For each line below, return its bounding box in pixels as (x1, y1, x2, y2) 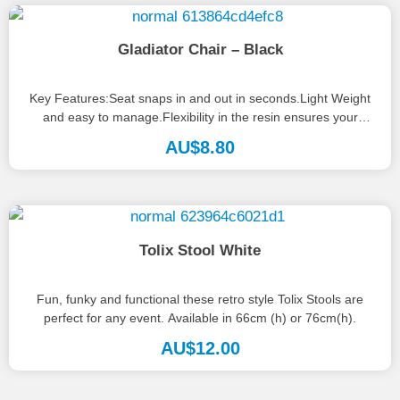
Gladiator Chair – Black (117, 41, 283, 58)
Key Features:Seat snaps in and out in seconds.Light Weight (29, 91, 371, 106)
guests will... (165, 129, 235, 144)
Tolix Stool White (139, 241, 261, 258)
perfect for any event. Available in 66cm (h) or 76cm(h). (44, 310, 356, 325)
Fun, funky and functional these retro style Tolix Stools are (37, 291, 363, 306)
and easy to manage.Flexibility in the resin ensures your (42, 110, 358, 125)
